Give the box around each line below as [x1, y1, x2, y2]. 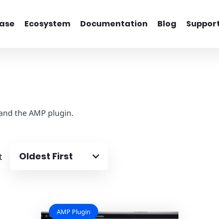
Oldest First [19, 150, 73, 162]
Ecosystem [24, 18, 70, 29]
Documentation [80, 18, 148, 29]
